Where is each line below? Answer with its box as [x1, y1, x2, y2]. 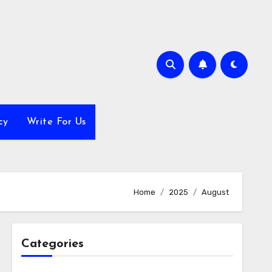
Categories [21, 238, 84, 250]
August [202, 187, 229, 197]
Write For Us [26, 117, 86, 127]
